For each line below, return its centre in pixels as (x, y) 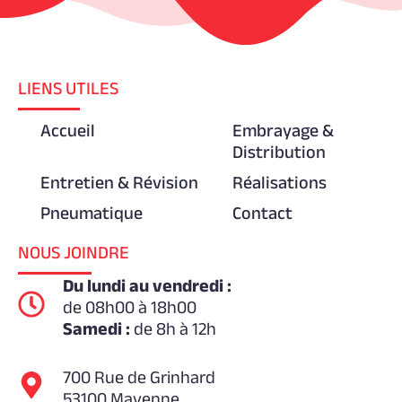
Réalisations (280, 182)
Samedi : (98, 328)
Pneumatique (92, 212)
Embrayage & (283, 130)
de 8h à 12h (175, 328)
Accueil (68, 130)
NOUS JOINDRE (74, 252)
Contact (262, 212)
